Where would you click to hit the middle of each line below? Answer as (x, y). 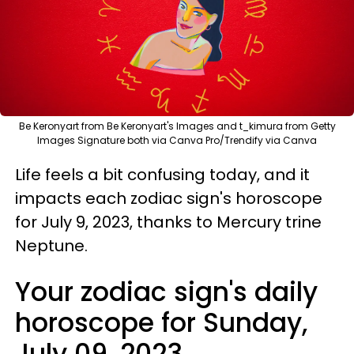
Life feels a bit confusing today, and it (162, 174)
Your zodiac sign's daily (166, 292)
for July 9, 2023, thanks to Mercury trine (168, 222)
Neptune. (51, 245)
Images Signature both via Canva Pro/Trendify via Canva (177, 140)
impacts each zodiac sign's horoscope (169, 198)
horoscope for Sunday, (161, 322)
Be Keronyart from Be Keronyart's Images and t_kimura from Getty (177, 126)
